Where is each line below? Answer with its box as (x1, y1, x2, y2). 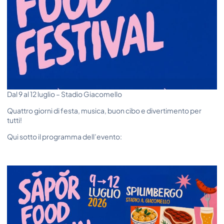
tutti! (7, 115, 22, 124)
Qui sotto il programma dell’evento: (7, 132, 122, 141)
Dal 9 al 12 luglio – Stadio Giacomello (7, 89, 122, 98)
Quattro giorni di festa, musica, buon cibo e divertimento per (7, 106, 201, 115)
